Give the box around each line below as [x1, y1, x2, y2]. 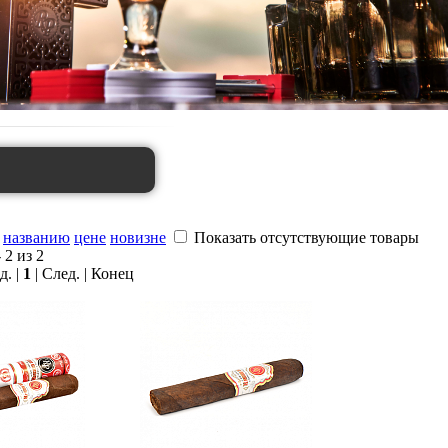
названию [3, 229, 70, 247]
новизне [110, 229, 166, 247]
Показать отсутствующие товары [194, 229, 419, 247]
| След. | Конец [31, 265, 134, 283]
